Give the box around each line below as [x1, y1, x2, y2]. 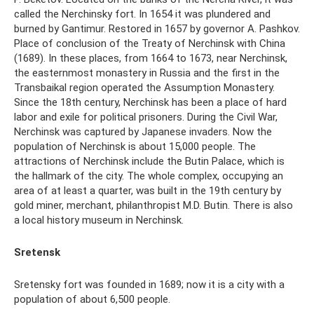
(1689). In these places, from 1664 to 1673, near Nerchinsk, [14, 51, 287, 64]
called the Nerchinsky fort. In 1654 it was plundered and [14, 7, 271, 20]
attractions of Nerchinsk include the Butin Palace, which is [14, 154, 285, 168]
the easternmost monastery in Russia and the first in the [14, 66, 280, 79]
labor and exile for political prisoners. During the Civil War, [14, 110, 278, 123]
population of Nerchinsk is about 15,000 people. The [14, 139, 256, 153]
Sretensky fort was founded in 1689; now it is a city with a [14, 278, 285, 291]
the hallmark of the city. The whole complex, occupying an [14, 169, 283, 182]
